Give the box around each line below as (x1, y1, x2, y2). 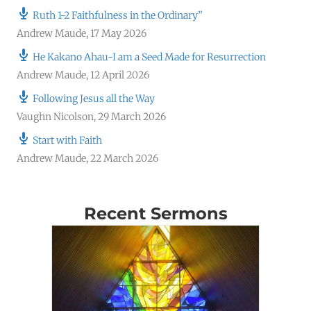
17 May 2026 (90, 27, 146, 40)
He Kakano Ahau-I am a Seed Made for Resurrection (33, 51, 266, 63)
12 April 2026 (90, 69, 149, 81)
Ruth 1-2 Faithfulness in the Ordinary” (33, 9, 203, 22)
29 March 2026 (98, 110, 166, 123)
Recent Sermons (83, 203, 228, 224)
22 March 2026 (90, 152, 158, 165)
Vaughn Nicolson (17, 110, 94, 123)
